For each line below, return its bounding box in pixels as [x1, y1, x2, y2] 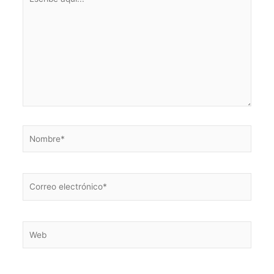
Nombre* [21, 126, 57, 136]
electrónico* [21, 188, 70, 198]
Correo [21, 174, 49, 185]
